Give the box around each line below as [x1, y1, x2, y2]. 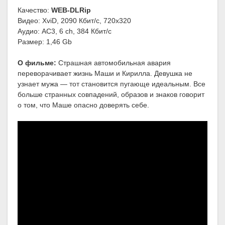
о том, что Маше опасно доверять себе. [18, 101, 149, 109]
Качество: [18, 6, 51, 15]
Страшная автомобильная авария [56, 59, 171, 67]
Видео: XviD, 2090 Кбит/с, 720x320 [18, 17, 131, 25]
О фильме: [18, 59, 56, 67]
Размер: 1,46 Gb [18, 38, 72, 46]
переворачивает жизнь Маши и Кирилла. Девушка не [18, 69, 192, 78]
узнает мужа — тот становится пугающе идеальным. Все [18, 80, 205, 88]
